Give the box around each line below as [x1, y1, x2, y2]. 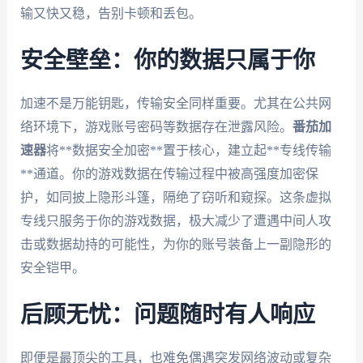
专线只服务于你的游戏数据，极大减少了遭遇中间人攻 [19, 213, 331, 228]
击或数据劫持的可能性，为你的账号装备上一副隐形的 [19, 237, 331, 251]
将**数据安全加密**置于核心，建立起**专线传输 [45, 143, 331, 157]
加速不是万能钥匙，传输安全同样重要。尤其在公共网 [19, 96, 331, 110]
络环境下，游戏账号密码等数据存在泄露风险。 [19, 119, 293, 134]
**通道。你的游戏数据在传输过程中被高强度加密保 [19, 166, 318, 181]
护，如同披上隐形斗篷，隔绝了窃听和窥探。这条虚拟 [19, 190, 331, 204]
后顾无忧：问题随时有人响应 [19, 303, 315, 327]
